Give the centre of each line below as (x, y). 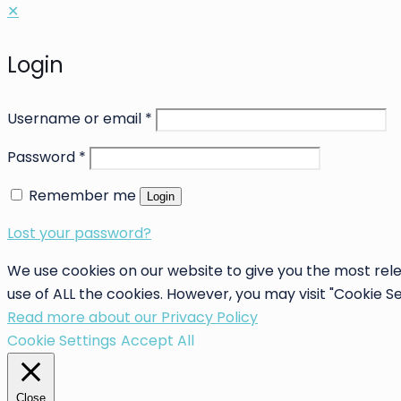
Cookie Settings (62, 340)
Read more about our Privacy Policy (132, 317)
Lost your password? (79, 233)
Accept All (158, 340)
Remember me (82, 195)
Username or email (76, 118)
